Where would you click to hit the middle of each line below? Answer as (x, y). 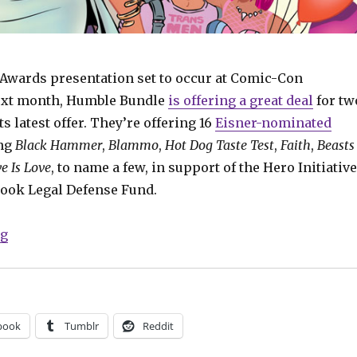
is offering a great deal (240, 100)
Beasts (335, 145)
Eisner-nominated (273, 122)
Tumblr (81, 326)
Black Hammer (58, 145)
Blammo (133, 145)
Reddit (158, 326)
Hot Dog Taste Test (219, 145)
